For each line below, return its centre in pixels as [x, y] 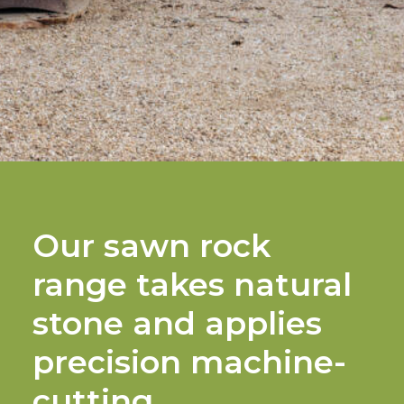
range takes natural [192, 285]
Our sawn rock [151, 246]
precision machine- [189, 362]
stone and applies [177, 323]
